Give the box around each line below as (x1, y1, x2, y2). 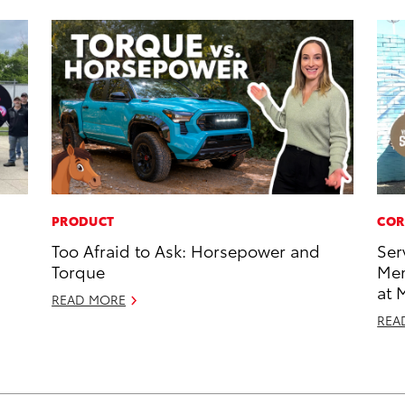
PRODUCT (52, 212, 115, 231)
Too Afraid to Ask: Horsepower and (52, 239, 321, 262)
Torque (52, 259, 106, 283)
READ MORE (52, 290, 127, 309)
